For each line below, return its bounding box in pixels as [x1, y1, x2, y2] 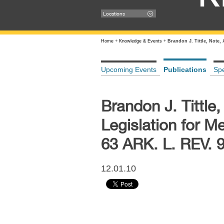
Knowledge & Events [119, 38, 162, 43]
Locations [102, 10, 125, 16]
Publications [163, 65, 206, 73]
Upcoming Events [101, 65, 156, 73]
